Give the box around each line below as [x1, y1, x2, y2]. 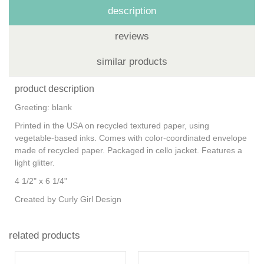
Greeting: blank [15, 102, 72, 112]
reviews [115, 30, 149, 42]
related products [9, 229, 80, 241]
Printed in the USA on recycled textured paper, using [15, 120, 209, 130]
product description [15, 83, 94, 94]
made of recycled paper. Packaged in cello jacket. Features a [15, 145, 242, 155]
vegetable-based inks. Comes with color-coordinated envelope [15, 133, 247, 143]
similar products [97, 55, 167, 67]
